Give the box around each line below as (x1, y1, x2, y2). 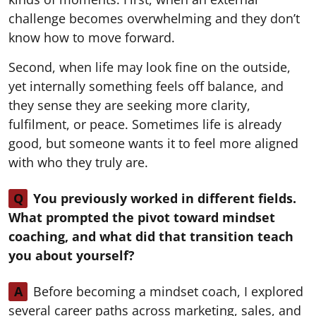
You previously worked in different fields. (33, 189, 296, 207)
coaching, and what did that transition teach (8, 227, 293, 245)
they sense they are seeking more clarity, (8, 96, 250, 114)
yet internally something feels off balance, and (8, 77, 284, 95)
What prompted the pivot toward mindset (8, 208, 275, 226)
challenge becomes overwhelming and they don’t (8, 9, 300, 27)
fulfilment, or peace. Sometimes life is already (8, 115, 281, 133)
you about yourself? (8, 246, 135, 264)
